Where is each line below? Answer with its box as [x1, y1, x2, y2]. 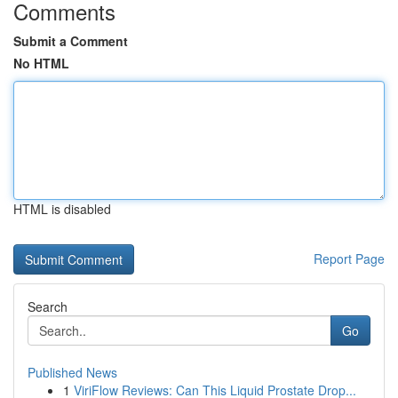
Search [28, 298, 68, 315]
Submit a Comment [13, 32, 128, 50]
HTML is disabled [13, 200, 111, 218]
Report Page [314, 250, 385, 267]
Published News [28, 363, 117, 381]
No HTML [13, 54, 69, 72]
